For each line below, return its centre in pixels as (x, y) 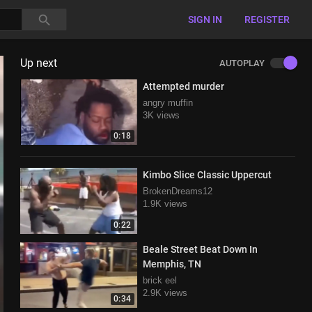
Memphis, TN (172, 264)
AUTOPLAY (242, 63)
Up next (38, 63)
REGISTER (267, 19)
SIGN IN (205, 19)
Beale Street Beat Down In (200, 249)
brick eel (159, 280)
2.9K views (165, 292)
